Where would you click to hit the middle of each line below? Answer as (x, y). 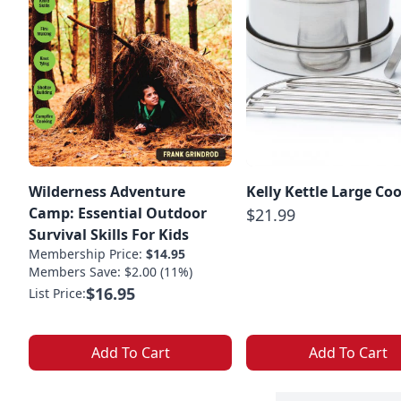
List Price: (57, 293)
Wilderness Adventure (107, 191)
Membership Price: (87, 253)
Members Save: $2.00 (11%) (111, 271)
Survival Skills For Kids (109, 234)
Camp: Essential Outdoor (118, 213)
